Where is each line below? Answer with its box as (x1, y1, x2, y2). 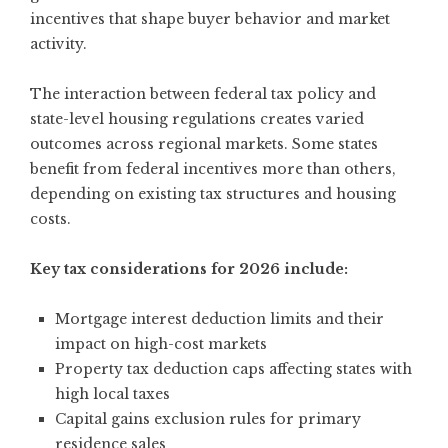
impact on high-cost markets (55, 334, 267, 353)
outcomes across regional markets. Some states (30, 134, 378, 153)
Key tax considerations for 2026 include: (30, 259, 348, 278)
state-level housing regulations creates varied (30, 109, 364, 128)
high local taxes (55, 384, 170, 403)
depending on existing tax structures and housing (30, 184, 396, 203)
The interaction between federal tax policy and (30, 84, 376, 103)
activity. (30, 34, 87, 53)
